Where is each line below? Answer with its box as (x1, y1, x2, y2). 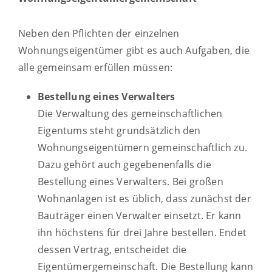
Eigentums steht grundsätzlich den (38, 123, 201, 137)
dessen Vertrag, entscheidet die (38, 242, 187, 256)
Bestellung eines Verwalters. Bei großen (38, 174, 223, 188)
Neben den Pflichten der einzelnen (18, 26, 180, 40)
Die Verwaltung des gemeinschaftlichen (38, 106, 223, 120)
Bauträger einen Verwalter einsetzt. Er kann (38, 208, 242, 222)
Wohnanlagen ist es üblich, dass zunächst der (38, 191, 251, 205)
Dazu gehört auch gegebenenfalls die (38, 157, 211, 171)
